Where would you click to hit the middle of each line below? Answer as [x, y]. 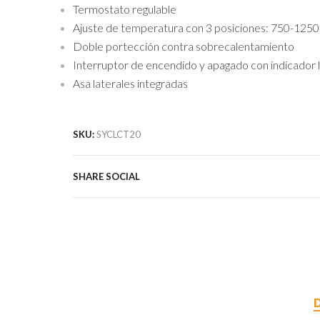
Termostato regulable [125, 9]
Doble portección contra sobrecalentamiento [184, 46]
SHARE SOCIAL [106, 176]
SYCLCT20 [119, 134]
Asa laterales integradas [130, 83]
